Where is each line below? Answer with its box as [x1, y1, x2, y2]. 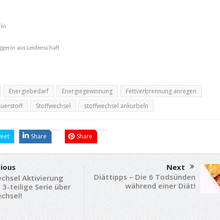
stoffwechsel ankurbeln [83, 101, 148, 110]
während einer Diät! [125, 180, 195, 191]
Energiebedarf [8, 86, 49, 95]
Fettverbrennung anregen [125, 86, 196, 95]
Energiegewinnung [61, 86, 112, 95]
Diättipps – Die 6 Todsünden [93, 171, 195, 182]
